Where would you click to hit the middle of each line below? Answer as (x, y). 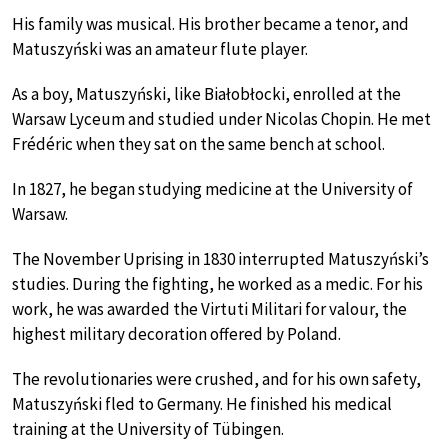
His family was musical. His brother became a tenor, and (210, 23)
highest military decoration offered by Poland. (176, 333)
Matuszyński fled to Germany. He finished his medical (202, 403)
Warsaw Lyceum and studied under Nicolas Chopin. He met (221, 118)
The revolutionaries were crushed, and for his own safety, (216, 378)
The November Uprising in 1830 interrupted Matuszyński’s (220, 258)
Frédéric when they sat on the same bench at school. (198, 143)
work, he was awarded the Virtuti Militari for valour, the (209, 308)
